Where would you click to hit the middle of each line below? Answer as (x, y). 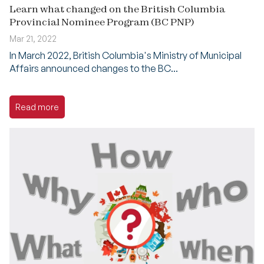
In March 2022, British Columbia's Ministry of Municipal (126, 55)
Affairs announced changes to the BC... (94, 68)
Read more (37, 107)
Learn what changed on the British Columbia (117, 9)
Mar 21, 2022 (33, 38)
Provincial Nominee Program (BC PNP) (102, 22)
